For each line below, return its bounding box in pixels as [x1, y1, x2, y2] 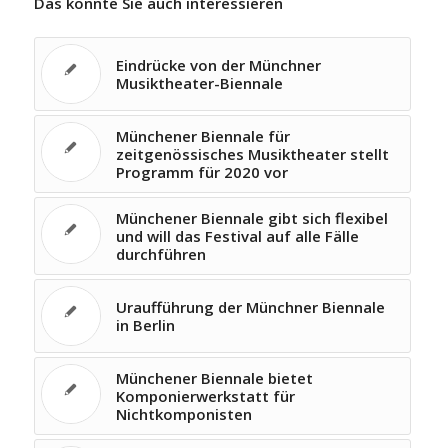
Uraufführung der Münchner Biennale [115, 297, 385, 317]
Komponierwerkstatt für [115, 386, 295, 406]
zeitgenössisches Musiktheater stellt [115, 144, 389, 164]
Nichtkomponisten [115, 404, 252, 424]
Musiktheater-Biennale [115, 73, 283, 93]
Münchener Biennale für [115, 126, 290, 146]
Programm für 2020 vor [115, 162, 288, 182]
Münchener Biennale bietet [115, 368, 313, 388]
